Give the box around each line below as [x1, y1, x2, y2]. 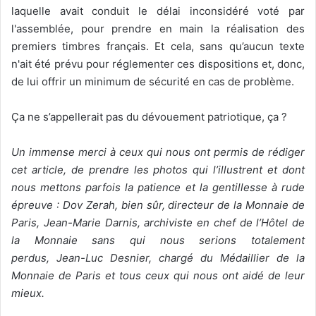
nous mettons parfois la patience [11, 180, 186, 194]
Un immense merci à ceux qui [11, 145, 166, 159]
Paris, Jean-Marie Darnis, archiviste [11, 215, 197, 229]
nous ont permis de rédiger [166, 145, 305, 159]
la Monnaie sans [11, 233, 130, 247]
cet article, [11, 162, 71, 176]
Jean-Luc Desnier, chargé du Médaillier [56, 250, 276, 265]
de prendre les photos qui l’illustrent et [71, 162, 283, 176]
